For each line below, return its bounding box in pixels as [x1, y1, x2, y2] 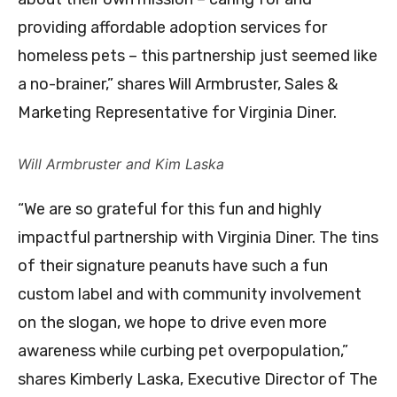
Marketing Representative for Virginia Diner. [18, 103, 337, 123]
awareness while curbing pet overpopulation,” [18, 341, 348, 362]
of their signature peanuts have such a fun [18, 256, 328, 276]
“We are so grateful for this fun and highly [18, 199, 322, 220]
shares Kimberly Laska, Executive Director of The [18, 370, 378, 390]
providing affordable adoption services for [18, 18, 327, 38]
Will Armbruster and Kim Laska [18, 155, 224, 174]
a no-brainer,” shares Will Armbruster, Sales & [18, 74, 338, 95]
